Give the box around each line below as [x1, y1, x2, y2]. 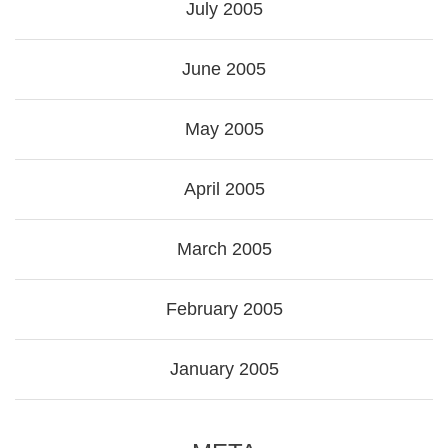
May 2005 [184, 119, 264, 140]
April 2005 [183, 179, 265, 200]
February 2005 [165, 299, 283, 320]
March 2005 [176, 239, 272, 260]
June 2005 [182, 59, 266, 80]
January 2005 [169, 359, 279, 380]
